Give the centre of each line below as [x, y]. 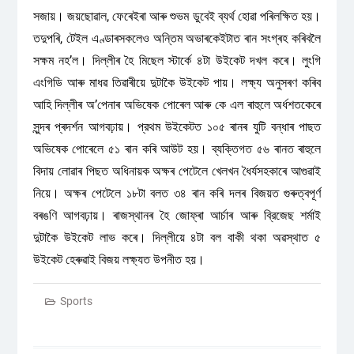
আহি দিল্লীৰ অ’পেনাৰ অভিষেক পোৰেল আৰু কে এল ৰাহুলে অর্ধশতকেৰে [177, 105]
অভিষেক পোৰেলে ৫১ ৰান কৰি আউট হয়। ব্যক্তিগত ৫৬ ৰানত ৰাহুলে [177, 149]
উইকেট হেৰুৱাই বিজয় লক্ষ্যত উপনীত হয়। [119, 260]
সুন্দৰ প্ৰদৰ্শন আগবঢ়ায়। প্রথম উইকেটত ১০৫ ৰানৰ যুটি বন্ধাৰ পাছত [177, 127]
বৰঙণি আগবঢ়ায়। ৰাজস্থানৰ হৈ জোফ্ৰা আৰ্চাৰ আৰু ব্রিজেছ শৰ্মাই [177, 215]
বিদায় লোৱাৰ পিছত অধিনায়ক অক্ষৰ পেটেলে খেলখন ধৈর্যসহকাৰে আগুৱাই [177, 171]
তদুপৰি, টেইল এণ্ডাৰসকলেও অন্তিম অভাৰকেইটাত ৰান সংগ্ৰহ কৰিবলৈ [177, 38]
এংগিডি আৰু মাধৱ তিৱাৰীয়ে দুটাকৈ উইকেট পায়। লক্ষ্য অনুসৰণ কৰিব [177, 83]
